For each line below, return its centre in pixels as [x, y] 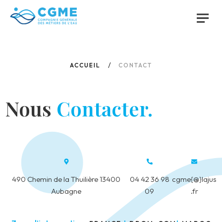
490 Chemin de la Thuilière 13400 [66, 179]
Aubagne [66, 191]
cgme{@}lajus [194, 179]
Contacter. [105, 108]
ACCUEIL [85, 65]
